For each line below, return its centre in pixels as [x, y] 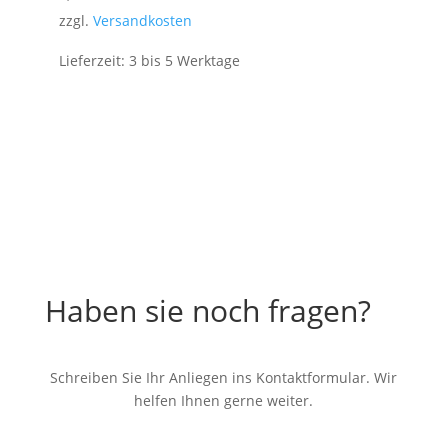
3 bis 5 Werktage [184, 60]
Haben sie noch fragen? [207, 311]
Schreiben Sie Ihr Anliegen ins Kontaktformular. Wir [224, 378]
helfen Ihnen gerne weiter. [224, 401]
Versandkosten [142, 20]
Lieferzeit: [93, 60]
